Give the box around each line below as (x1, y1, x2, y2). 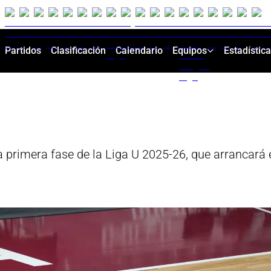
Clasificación (50, 45, 106, 56)
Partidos (4, 45, 41, 56)
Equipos (172, 45, 207, 56)
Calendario (115, 45, 163, 56)
